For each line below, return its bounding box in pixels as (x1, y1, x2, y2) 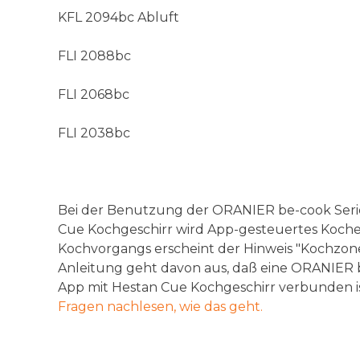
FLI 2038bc (58, 125, 130, 141)
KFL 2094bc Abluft (58, 9, 179, 25)
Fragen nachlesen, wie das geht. (58, 298, 263, 314)
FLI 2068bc (58, 86, 129, 102)
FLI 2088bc (58, 47, 131, 63)
